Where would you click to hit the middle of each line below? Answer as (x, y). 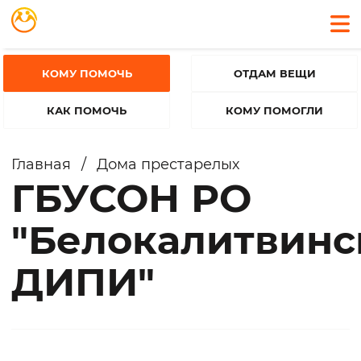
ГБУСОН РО (131, 198)
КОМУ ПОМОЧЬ (87, 73)
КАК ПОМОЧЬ (87, 110)
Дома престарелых (168, 164)
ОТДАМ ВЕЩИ (274, 73)
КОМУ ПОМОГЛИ (274, 110)
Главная (41, 164)
